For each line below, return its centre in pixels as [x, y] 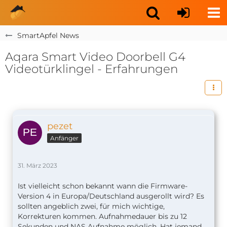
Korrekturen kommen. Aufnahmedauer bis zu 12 [102, 216]
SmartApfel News [48, 35]
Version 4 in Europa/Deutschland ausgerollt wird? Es [111, 196]
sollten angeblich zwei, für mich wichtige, [91, 206]
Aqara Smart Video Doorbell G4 [95, 57]
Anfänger [64, 138]
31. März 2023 [37, 165]
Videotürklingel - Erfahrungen [91, 69]
